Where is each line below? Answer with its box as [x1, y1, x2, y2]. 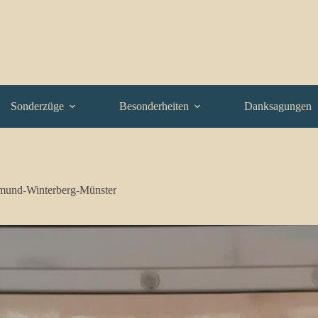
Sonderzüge [11, 100, 64, 112]
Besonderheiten [119, 100, 189, 112]
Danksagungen [244, 100, 312, 112]
